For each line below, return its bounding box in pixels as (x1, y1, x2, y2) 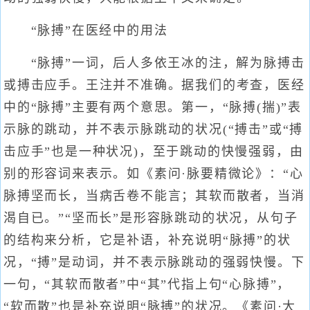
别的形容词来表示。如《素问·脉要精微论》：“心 (3, 167, 304, 181)
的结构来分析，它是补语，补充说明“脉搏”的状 (3, 233, 291, 247)
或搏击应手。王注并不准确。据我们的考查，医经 (3, 78, 305, 92)
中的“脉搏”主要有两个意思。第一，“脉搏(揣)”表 (3, 100, 302, 114)
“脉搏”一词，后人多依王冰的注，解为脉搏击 (3, 56, 305, 70)
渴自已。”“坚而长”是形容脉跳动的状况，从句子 (3, 211, 298, 225)
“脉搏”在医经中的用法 (3, 24, 168, 37)
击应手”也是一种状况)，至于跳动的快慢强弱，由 (3, 145, 304, 158)
